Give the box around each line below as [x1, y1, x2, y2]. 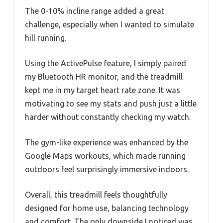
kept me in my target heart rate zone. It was [25, 86, 180, 95]
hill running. [25, 33, 66, 43]
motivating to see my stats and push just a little [25, 99, 197, 109]
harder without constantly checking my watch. [25, 112, 191, 122]
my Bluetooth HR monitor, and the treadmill [25, 72, 183, 82]
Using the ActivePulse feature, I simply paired [25, 59, 186, 68]
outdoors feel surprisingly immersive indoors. [25, 165, 189, 174]
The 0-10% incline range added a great [25, 6, 164, 16]
